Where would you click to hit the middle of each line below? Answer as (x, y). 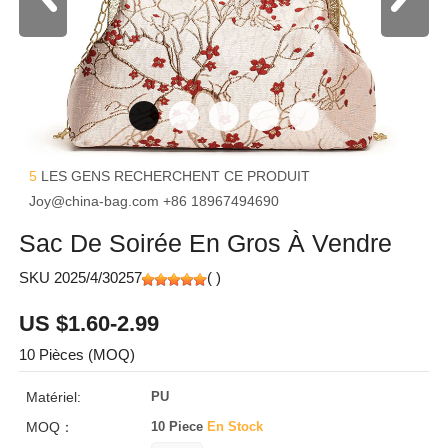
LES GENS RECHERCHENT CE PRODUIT (175, 176)
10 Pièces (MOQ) (77, 354)
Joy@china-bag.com (96, 201)
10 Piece (179, 426)
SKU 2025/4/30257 (80, 277)
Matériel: (53, 397)
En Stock (235, 426)
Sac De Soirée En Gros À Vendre (205, 243)
